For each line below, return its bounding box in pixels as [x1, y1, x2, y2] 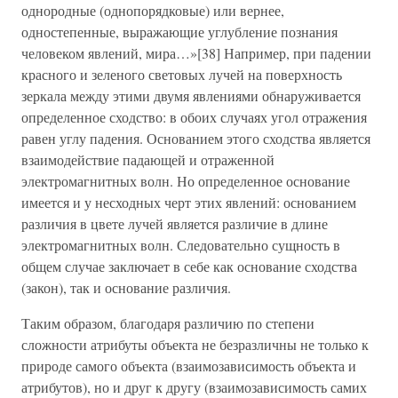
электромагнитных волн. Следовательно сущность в [21, 235, 340, 254]
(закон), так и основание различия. [21, 278, 231, 297]
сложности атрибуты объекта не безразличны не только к [21, 335, 369, 354]
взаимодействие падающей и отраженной [21, 150, 275, 169]
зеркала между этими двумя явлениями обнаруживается [21, 86, 361, 105]
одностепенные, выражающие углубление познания [21, 22, 338, 41]
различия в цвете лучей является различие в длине [21, 214, 328, 233]
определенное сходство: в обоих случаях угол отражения [21, 107, 367, 126]
